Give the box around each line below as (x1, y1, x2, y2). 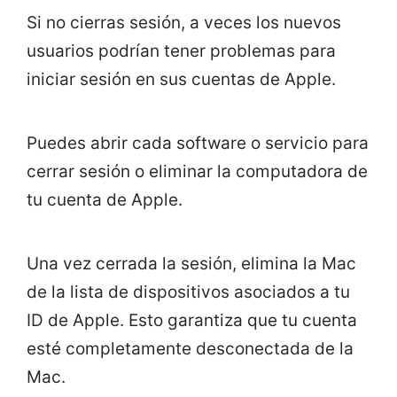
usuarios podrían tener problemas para (27, 40, 336, 61)
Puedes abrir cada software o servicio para (27, 132, 369, 153)
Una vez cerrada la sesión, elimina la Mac (27, 253, 356, 274)
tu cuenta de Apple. (27, 189, 183, 210)
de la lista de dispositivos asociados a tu (27, 281, 350, 302)
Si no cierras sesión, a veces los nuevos (27, 12, 341, 33)
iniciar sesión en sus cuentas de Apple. (27, 68, 336, 90)
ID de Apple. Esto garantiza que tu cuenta (27, 309, 357, 331)
